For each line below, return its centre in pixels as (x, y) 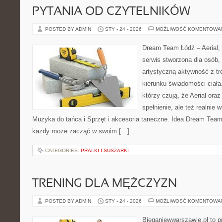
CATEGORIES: (63, 150)
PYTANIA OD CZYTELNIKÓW (111, 12)
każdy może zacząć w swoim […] (81, 131)
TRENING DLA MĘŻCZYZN (105, 184)
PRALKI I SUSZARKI (105, 150)
